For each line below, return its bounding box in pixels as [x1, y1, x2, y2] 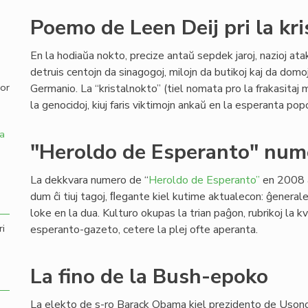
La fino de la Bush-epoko [30, 263, 268, 291]
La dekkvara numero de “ [30, 173, 148, 188]
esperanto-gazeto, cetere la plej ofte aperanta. [30, 222, 258, 237]
